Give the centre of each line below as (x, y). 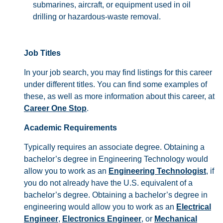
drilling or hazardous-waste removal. (97, 17)
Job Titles (42, 53)
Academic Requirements (70, 128)
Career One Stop (55, 108)
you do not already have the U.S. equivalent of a (108, 183)
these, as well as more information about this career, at (119, 96)
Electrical (194, 207)
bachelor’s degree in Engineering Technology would (116, 159)
